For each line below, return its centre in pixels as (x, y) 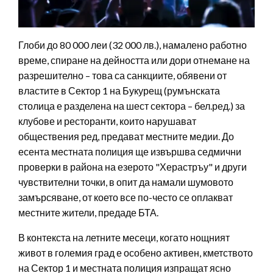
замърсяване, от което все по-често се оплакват (126, 197)
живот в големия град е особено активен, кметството (136, 253)
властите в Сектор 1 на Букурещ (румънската (119, 91)
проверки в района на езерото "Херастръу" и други (133, 167)
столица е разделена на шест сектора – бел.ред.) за (132, 106)
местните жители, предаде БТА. (88, 213)
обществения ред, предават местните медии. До (126, 136)
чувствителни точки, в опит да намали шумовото (126, 182)
